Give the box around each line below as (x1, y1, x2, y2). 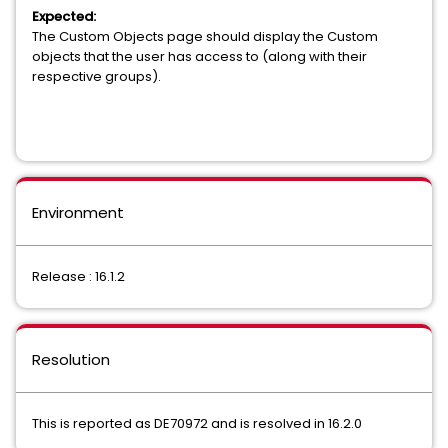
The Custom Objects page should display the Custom (32, 27, 378, 46)
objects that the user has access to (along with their (32, 47, 367, 66)
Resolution (32, 349, 110, 370)
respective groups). (32, 67, 161, 86)
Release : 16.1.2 (32, 267, 125, 286)
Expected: (32, 7, 96, 26)
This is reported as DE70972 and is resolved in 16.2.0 (32, 414, 362, 433)
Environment (32, 202, 124, 223)
